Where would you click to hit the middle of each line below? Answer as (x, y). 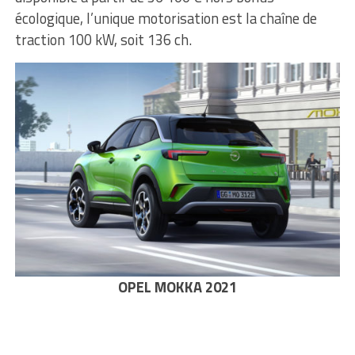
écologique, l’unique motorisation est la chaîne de (166, 19)
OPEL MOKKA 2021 (177, 286)
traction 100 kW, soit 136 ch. (103, 40)
